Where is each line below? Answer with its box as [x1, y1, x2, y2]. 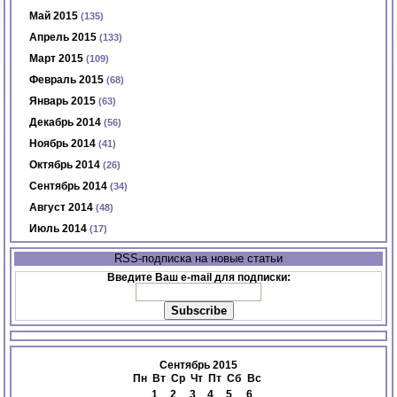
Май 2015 [29, 10, 79, 23]
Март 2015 [29, 52, 84, 66]
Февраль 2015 [29, 74, 105, 87]
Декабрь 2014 [29, 116, 102, 129]
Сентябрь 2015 [160, 359, 237, 372]
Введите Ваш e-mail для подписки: [106, 271, 291, 284]
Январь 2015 [29, 95, 97, 108]
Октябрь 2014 [29, 159, 101, 172]
